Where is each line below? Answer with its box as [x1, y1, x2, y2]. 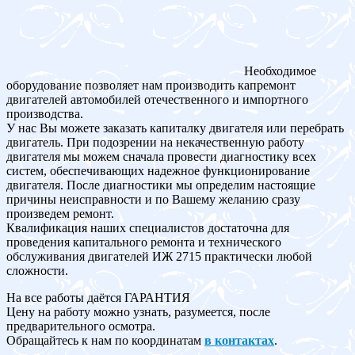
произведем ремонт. [6, 206, 114, 220]
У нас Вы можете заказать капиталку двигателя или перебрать [6, 120, 344, 135]
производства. [6, 106, 83, 120]
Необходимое [244, 63, 316, 78]
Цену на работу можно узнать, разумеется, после [6, 304, 270, 319]
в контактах [204, 333, 274, 347]
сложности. [6, 263, 68, 277]
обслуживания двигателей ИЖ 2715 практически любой [6, 249, 312, 263]
